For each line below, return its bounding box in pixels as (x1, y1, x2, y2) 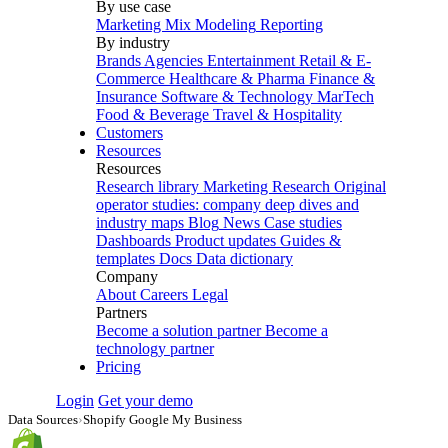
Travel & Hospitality (213, 106, 342, 123)
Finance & (309, 70, 375, 87)
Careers (140, 286, 188, 303)
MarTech (317, 88, 374, 105)
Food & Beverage (96, 106, 209, 123)
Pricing (96, 358, 141, 375)
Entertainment (207, 52, 295, 69)
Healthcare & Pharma (169, 70, 305, 87)
